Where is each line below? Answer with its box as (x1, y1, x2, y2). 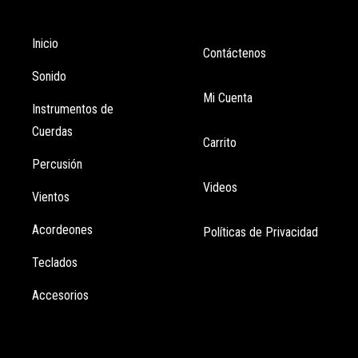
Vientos (32, 189, 70, 205)
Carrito (203, 135, 237, 151)
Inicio (32, 36, 58, 52)
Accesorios (32, 288, 89, 304)
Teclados (32, 255, 78, 271)
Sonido (32, 69, 66, 85)
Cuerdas (32, 124, 73, 140)
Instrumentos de (32, 101, 113, 117)
